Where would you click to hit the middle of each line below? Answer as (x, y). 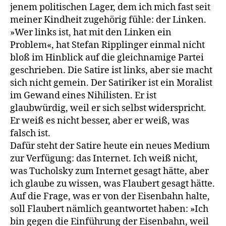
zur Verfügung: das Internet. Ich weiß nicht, (104, 158)
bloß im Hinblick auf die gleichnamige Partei (107, 58)
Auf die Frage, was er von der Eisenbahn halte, (110, 196)
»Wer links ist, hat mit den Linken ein (91, 32)
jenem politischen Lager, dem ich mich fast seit (110, 7)
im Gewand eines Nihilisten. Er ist (83, 95)
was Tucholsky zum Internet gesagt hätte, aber (109, 171)
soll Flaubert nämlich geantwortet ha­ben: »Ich (109, 209)
